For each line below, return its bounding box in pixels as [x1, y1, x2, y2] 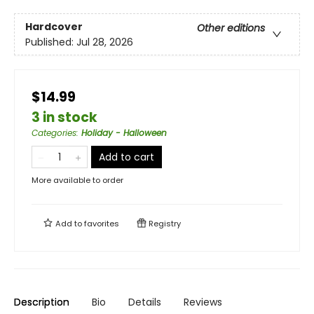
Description [14, 295, 69, 310]
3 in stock [32, 108, 97, 128]
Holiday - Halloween [81, 127, 167, 139]
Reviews [184, 295, 222, 310]
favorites [84, 218, 119, 230]
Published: [25, 34, 76, 49]
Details [128, 295, 161, 310]
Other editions [197, 20, 265, 35]
